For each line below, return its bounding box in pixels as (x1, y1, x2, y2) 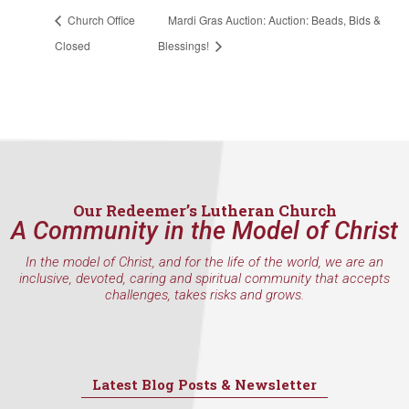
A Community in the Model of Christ (11, 215, 398, 246)
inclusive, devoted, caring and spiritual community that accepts (19, 269, 390, 287)
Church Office (65, 12, 135, 28)
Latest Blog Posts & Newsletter (92, 374, 317, 393)
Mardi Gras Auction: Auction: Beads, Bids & (168, 12, 382, 28)
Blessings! (158, 37, 213, 53)
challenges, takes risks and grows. (105, 286, 304, 303)
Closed (55, 37, 90, 53)
